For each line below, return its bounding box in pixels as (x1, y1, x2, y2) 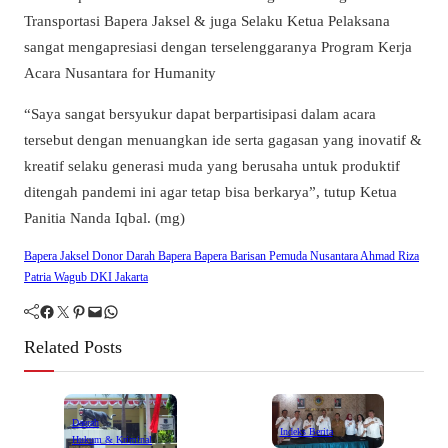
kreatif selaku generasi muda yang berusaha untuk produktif (24, 156, 400, 174)
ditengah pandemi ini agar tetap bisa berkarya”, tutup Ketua (24, 182, 397, 200)
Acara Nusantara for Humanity (24, 63, 216, 81)
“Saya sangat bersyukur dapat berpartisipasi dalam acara (24, 104, 376, 122)
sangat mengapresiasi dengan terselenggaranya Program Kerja (24, 37, 412, 55)
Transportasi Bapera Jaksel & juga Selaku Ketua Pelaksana (24, 11, 390, 29)
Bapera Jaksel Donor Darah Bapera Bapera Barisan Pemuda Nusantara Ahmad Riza (24, 248, 419, 263)
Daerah (72, 417, 99, 429)
